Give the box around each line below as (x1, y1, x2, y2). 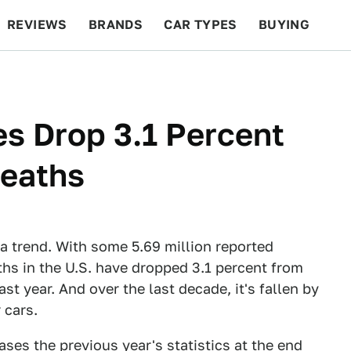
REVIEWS (7, 17, 67, 32)
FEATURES (259, 67, 329, 82)
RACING (130, 67, 182, 82)
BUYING (258, 17, 310, 32)
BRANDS (88, 17, 143, 32)
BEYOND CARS (16, 67, 110, 82)
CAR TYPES (164, 17, 237, 32)
